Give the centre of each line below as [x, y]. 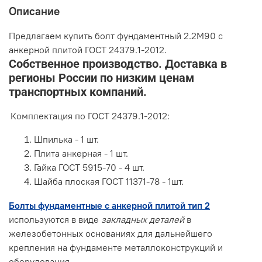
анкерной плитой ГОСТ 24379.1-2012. [88, 49]
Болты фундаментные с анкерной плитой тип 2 [109, 205]
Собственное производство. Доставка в [118, 63]
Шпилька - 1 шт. [66, 139]
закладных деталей [143, 219]
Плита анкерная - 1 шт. [81, 153]
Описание [34, 11]
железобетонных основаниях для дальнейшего [111, 233]
